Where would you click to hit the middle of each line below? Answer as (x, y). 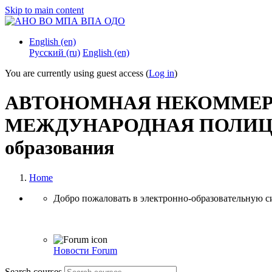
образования (59, 148)
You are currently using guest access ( (77, 73)
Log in (161, 73)
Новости (73, 250)
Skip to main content (44, 10)
